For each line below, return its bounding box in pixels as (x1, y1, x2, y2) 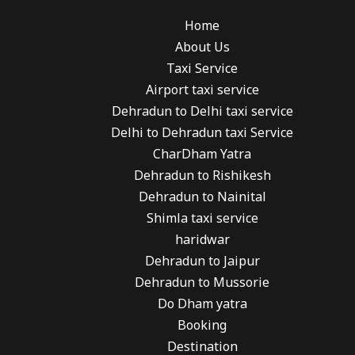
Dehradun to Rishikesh (133, 166, 271, 185)
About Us (174, 38, 230, 56)
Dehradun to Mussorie (135, 273, 270, 292)
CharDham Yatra (153, 145, 252, 163)
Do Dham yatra (157, 295, 247, 313)
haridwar (174, 231, 230, 249)
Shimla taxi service (146, 209, 258, 227)
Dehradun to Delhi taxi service (111, 102, 293, 120)
